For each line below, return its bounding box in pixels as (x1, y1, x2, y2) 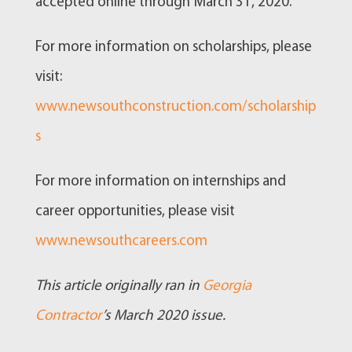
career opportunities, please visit (35, 203, 235, 219)
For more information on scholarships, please (35, 39, 312, 55)
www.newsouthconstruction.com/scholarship (35, 99, 316, 115)
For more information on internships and (35, 174, 286, 189)
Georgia (202, 278, 251, 294)
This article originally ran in (35, 278, 203, 294)
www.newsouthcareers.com (35, 233, 207, 249)
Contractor (35, 308, 102, 324)
